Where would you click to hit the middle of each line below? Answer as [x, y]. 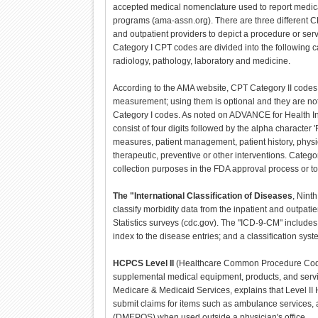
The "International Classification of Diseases [202, 196]
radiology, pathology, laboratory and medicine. [201, 61]
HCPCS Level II [143, 263]
